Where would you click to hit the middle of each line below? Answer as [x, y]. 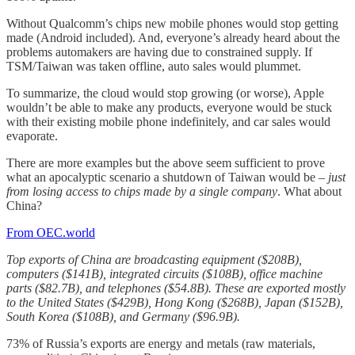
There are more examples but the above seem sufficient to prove [166, 163]
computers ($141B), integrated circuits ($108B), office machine [164, 274]
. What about [309, 192]
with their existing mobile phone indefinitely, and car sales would [168, 122]
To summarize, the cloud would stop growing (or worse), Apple [165, 94]
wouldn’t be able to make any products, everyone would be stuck [169, 108]
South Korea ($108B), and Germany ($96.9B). [123, 317]
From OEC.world [51, 233]
